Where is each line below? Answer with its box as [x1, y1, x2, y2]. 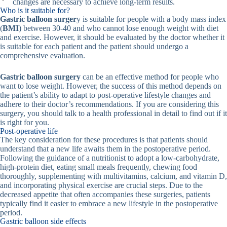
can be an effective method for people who [81, 72, 219, 82]
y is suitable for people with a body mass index [77, 15, 226, 24]
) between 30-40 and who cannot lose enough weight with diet [19, 24, 218, 33]
